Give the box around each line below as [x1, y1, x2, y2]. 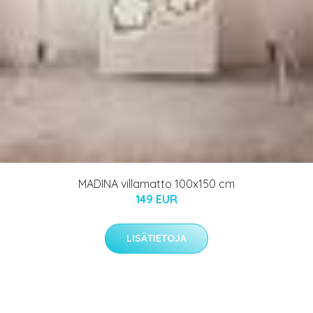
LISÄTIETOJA [126, 231, 187, 245]
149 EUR [136, 191, 177, 206]
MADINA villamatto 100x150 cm [78, 176, 235, 191]
